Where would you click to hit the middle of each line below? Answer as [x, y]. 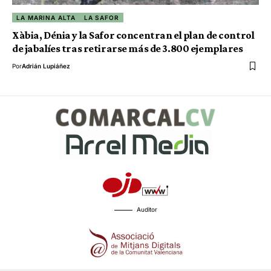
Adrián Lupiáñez [46, 66]
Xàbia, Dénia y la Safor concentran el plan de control [133, 35]
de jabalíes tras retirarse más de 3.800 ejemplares [128, 49]
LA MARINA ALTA [46, 18]
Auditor [147, 209]
